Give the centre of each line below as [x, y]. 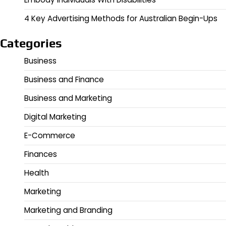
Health [37, 173]
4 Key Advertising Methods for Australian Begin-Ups [121, 19]
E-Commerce [50, 136]
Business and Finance [64, 80]
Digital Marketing [55, 117]
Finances [41, 154]
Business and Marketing [68, 98]
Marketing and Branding [68, 210]
